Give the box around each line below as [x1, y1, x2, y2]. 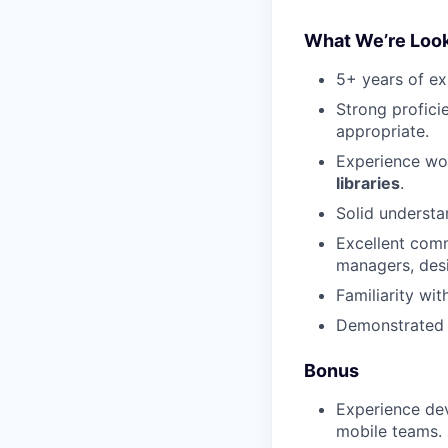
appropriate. [336, 120, 429, 141]
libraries [336, 172, 400, 193]
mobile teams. [336, 420, 442, 441]
